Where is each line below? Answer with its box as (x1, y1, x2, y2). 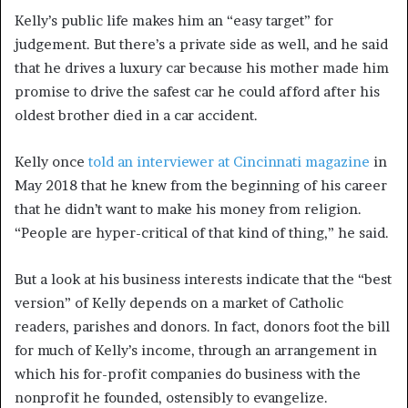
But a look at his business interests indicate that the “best (15, 270, 392, 289)
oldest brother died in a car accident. (15, 107, 258, 125)
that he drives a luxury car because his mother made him (15, 59, 389, 77)
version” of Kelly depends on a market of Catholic (15, 294, 343, 312)
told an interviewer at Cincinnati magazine (88, 153, 370, 171)
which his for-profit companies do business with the (15, 365, 361, 383)
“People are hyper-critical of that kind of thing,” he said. (15, 224, 389, 242)
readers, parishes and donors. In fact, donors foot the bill (15, 318, 390, 336)
